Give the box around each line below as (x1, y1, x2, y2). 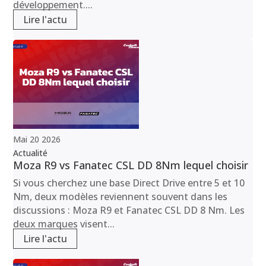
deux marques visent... (13, 217, 115, 230)
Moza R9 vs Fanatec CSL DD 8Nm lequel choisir (13, 157, 249, 172)
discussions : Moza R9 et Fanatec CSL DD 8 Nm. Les (13, 203, 245, 217)
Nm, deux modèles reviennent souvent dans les (13, 189, 228, 203)
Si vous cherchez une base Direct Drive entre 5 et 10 (13, 176, 245, 189)
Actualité (13, 147, 48, 159)
